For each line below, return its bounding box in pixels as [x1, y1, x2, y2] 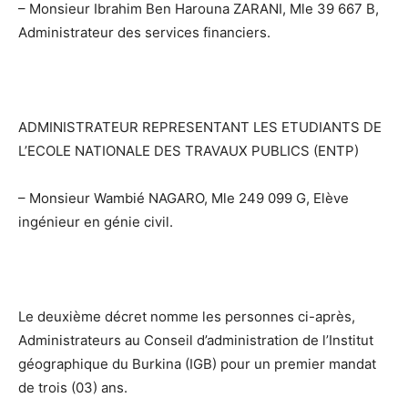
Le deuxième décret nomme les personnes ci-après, [18, 307, 355, 325]
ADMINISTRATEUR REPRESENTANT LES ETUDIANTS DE [18, 117, 382, 136]
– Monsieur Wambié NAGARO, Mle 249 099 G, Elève [18, 189, 349, 207]
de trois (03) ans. [18, 378, 127, 396]
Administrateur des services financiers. [18, 23, 270, 41]
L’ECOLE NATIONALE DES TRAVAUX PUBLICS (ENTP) [18, 141, 359, 159]
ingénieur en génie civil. [18, 212, 173, 230]
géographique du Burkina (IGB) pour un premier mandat [18, 354, 376, 372]
